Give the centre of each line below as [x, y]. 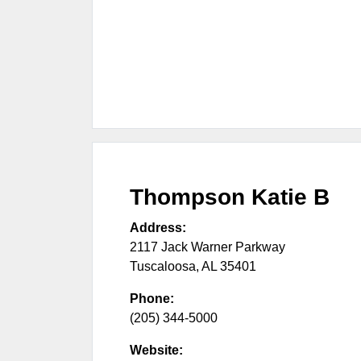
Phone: [152, 298]
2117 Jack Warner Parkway [207, 247]
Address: [158, 227]
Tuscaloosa [163, 266]
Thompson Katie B [230, 197]
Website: [156, 350]
